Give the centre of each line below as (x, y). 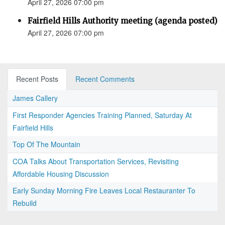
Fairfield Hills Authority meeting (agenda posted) (123, 21)
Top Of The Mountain (46, 144)
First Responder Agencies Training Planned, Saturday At (102, 115)
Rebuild (25, 203)
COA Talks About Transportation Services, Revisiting (96, 161)
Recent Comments (105, 79)
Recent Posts (37, 79)
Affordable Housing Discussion (61, 174)
